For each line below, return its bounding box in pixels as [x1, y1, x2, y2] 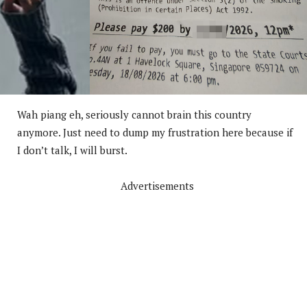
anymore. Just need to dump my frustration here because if [17, 125, 293, 139]
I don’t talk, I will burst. [17, 143, 127, 157]
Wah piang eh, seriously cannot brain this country [17, 107, 251, 121]
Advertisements [120, 178, 194, 193]
